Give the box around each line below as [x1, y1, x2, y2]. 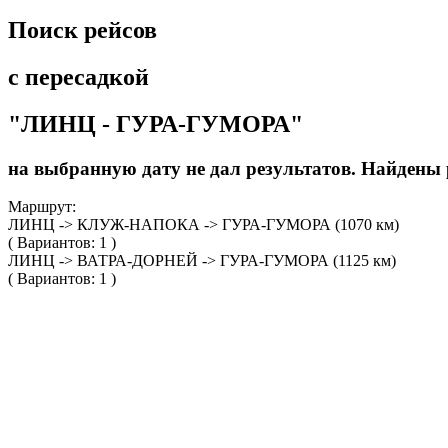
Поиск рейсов [8, 16, 157, 43]
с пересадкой [8, 63, 149, 90]
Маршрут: [8, 198, 76, 216]
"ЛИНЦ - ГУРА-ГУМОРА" [8, 110, 303, 137]
